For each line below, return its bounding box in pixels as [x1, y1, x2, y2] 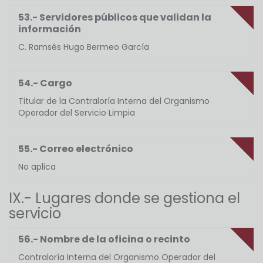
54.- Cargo [18, 76, 72, 90]
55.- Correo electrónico [18, 142, 133, 156]
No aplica [18, 161, 56, 173]
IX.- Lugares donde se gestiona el [9, 188, 240, 208]
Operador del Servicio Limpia [18, 107, 135, 119]
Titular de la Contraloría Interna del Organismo [18, 95, 210, 107]
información [18, 22, 81, 36]
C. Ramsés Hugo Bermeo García [18, 41, 149, 53]
